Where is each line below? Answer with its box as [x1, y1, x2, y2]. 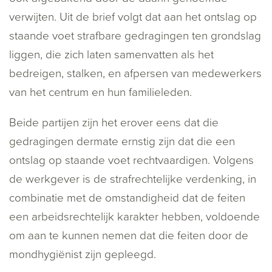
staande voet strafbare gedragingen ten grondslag [9, 29, 261, 43]
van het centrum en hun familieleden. [9, 86, 192, 100]
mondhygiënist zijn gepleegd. [9, 248, 156, 262]
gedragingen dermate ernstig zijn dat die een [9, 135, 235, 149]
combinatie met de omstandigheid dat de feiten [9, 191, 245, 205]
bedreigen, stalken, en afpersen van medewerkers [9, 67, 262, 81]
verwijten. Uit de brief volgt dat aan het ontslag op [9, 10, 257, 24]
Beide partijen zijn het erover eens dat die [9, 116, 219, 130]
